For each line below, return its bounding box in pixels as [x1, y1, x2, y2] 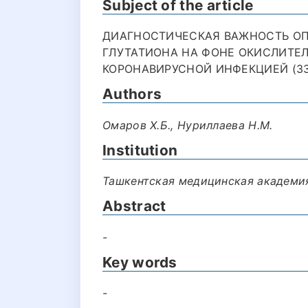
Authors [102, 85, 162, 102]
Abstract [102, 197, 166, 214]
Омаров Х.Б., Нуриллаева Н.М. [102, 118, 273, 132]
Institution [102, 141, 178, 159]
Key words [102, 253, 177, 271]
